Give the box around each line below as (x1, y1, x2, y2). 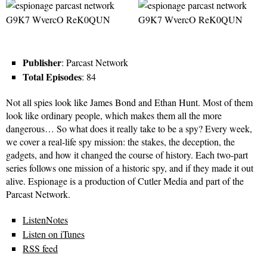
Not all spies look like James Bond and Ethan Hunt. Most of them (6, 96, 253, 109)
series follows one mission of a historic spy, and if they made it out (6, 162, 253, 175)
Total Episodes (23, 70, 82, 84)
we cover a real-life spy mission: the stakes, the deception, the (6, 135, 235, 148)
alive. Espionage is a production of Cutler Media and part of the (6, 175, 244, 188)
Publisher (23, 55, 61, 70)
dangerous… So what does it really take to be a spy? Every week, (6, 122, 252, 135)
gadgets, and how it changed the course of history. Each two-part (6, 148, 248, 162)
